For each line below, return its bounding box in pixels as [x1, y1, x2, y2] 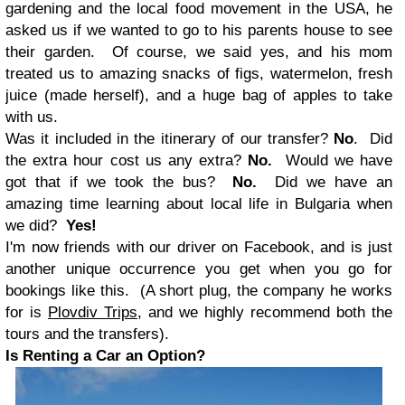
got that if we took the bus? [5, 173, 233, 191]
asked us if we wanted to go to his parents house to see [5, 21, 392, 39]
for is [5, 303, 48, 321]
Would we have [285, 151, 393, 169]
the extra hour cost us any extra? [5, 151, 249, 169]
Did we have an [257, 173, 393, 191]
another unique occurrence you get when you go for [5, 259, 392, 278]
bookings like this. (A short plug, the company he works [5, 281, 392, 299]
